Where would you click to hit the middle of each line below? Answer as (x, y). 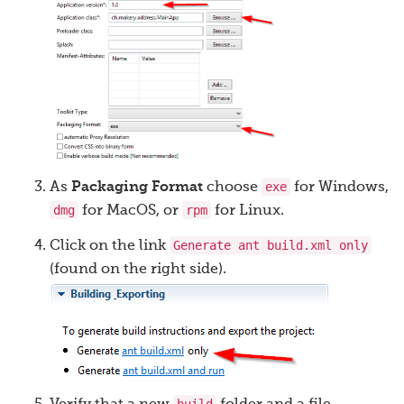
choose (232, 188)
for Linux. (248, 211)
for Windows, (340, 188)
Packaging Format (137, 188)
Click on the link (110, 247)
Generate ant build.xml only (271, 246)
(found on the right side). (138, 270)
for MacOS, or (130, 211)
